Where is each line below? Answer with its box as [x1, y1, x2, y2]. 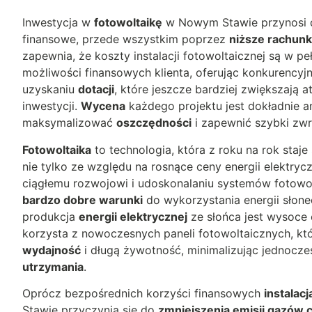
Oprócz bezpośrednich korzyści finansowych [22, 286, 264, 300]
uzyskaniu [22, 82, 78, 97]
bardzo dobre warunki [22, 192, 143, 207]
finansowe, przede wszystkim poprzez [22, 32, 229, 47]
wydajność [22, 242, 81, 257]
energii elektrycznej [79, 209, 187, 224]
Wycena [81, 99, 125, 114]
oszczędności [116, 116, 192, 130]
